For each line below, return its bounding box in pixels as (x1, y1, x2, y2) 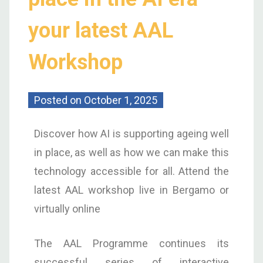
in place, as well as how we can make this (34, 146, 229, 159)
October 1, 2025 (84, 93, 157, 106)
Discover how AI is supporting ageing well (34, 127, 229, 140)
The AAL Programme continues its (34, 237, 229, 249)
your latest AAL (28, 18, 173, 43)
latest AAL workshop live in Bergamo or (34, 183, 229, 196)
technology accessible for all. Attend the (34, 164, 229, 177)
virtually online (34, 202, 100, 215)
